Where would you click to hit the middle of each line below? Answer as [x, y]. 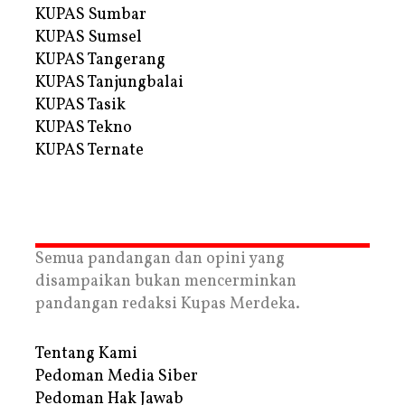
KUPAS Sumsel [89, 37]
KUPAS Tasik [80, 105]
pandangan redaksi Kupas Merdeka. [168, 304]
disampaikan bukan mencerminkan [166, 281]
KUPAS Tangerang [100, 60]
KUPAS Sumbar [91, 14]
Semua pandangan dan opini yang [160, 259]
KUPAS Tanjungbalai [109, 82]
